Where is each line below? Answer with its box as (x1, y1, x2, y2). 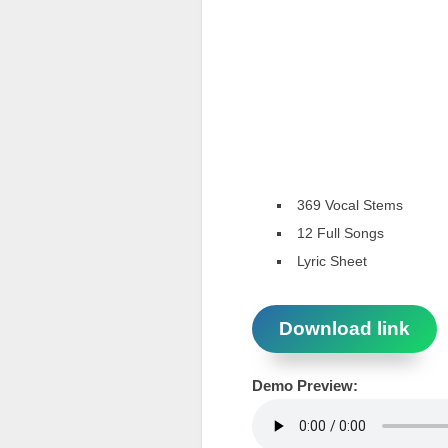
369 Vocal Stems (297, 197, 403, 214)
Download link (278, 317, 410, 339)
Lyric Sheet (297, 253, 367, 270)
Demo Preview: (252, 376, 358, 394)
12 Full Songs (297, 225, 384, 242)
